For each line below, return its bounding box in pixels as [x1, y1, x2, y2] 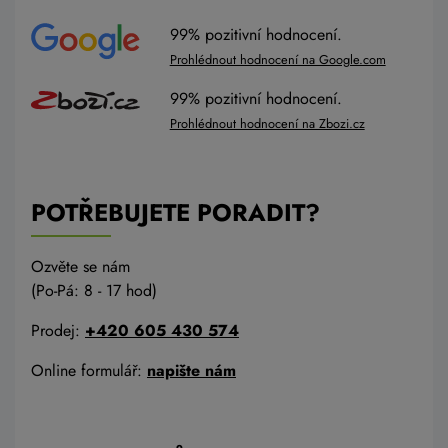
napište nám [147, 359, 236, 383]
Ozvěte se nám [31, 255, 130, 279]
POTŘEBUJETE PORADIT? [31, 195, 320, 231]
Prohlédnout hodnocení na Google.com [169, 50, 386, 70]
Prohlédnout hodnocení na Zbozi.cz [169, 114, 365, 134]
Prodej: [31, 319, 85, 343]
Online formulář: [31, 359, 147, 383]
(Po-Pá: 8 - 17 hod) [31, 279, 157, 303]
